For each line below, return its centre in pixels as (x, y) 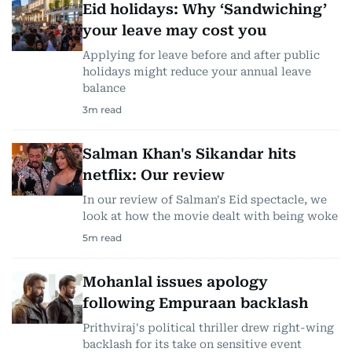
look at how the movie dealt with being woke (210, 216)
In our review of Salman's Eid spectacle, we (205, 199)
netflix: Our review (154, 174)
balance (104, 88)
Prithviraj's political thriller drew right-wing (208, 327)
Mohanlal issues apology (175, 281)
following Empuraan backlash (195, 302)
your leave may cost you (174, 30)
